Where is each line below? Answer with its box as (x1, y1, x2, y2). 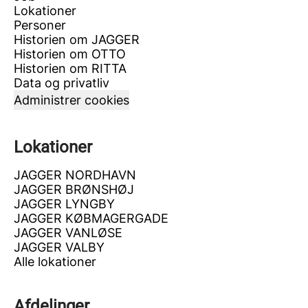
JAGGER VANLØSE (14, 225, 122, 240)
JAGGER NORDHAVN (14, 168, 136, 182)
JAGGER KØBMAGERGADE (14, 211, 168, 225)
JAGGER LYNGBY (14, 197, 115, 211)
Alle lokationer (14, 254, 96, 269)
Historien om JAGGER (14, 32, 140, 47)
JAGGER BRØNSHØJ (14, 182, 134, 197)
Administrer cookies (14, 93, 129, 107)
